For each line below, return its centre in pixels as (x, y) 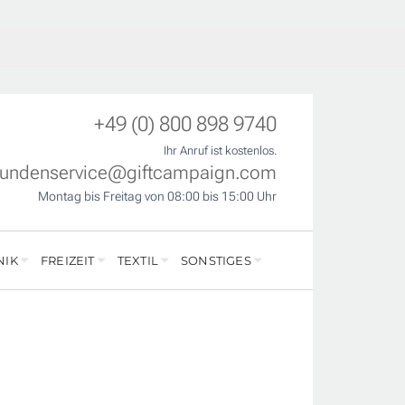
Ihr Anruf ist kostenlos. (220, 151)
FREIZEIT (67, 261)
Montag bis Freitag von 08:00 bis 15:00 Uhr (157, 197)
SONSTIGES (216, 261)
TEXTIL (137, 261)
